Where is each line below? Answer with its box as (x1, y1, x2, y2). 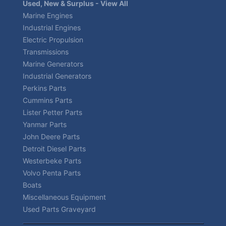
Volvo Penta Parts (23, 168, 81, 178)
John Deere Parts (23, 132, 80, 141)
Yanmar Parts (23, 120, 67, 129)
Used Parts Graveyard (23, 205, 96, 214)
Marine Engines (23, 11, 73, 20)
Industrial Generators (23, 72, 91, 81)
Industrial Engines (23, 23, 81, 32)
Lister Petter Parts (23, 108, 82, 117)
